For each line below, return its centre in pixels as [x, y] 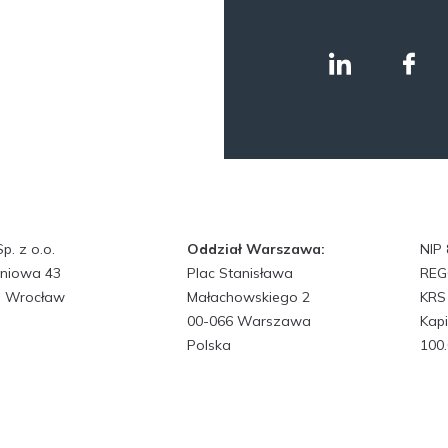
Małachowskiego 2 [249, 296]
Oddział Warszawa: [256, 248]
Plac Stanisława [240, 272]
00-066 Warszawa [249, 320]
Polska [209, 344]
